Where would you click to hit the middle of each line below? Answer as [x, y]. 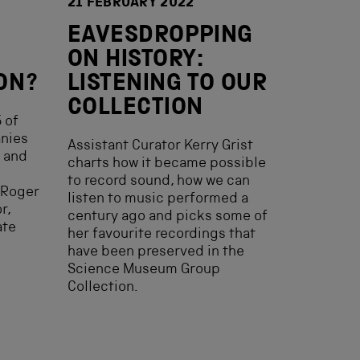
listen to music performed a [158, 199]
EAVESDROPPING [160, 37]
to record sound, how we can [159, 182]
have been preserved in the [156, 252]
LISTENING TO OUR [168, 85]
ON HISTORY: [136, 61]
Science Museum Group [144, 270]
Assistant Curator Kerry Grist [160, 146]
